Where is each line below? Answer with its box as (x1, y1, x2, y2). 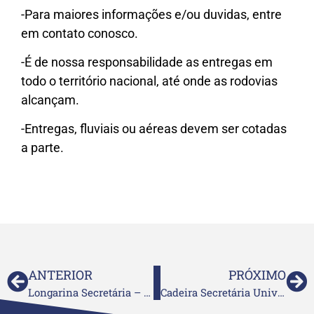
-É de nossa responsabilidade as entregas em (21, 54, 273, 69)
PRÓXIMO (228, 266, 286, 283)
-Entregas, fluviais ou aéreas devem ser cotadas (21, 121, 287, 137)
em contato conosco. (21, 25, 138, 41)
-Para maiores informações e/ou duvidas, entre (21, 6, 282, 22)
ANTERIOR (28, 266, 93, 283)
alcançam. (21, 92, 79, 107)
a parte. (21, 140, 64, 156)
